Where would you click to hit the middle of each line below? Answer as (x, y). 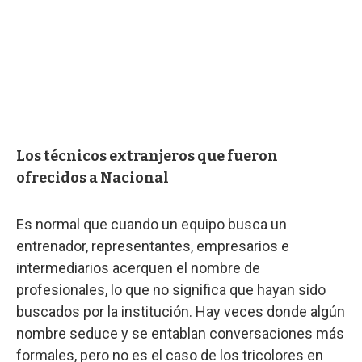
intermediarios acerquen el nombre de (138, 267)
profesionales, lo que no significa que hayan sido (171, 289)
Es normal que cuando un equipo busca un (152, 224)
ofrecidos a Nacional (93, 177)
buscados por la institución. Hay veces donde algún (181, 311)
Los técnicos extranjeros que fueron (147, 156)
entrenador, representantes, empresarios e (153, 246)
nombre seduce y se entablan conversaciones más (180, 333)
